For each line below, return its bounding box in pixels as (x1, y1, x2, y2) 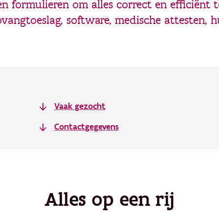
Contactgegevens (54, 121, 119, 132)
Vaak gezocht (54, 101, 106, 112)
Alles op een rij (44, 187, 175, 213)
